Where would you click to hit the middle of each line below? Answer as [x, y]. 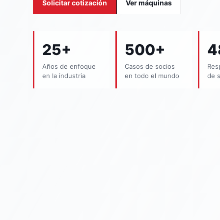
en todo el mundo [152, 76]
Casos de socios [150, 66]
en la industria [64, 76]
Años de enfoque [69, 66]
